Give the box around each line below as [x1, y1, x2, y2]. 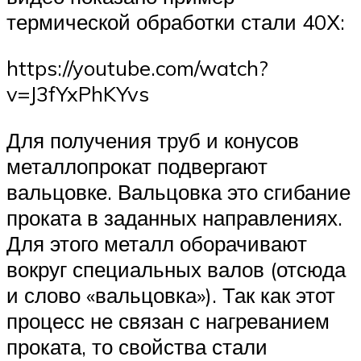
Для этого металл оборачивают [6, 230, 307, 256]
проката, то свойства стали [6, 333, 268, 359]
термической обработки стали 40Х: [6, 8, 345, 35]
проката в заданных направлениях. [6, 204, 342, 230]
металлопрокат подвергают [6, 152, 268, 179]
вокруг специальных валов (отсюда [6, 255, 346, 282]
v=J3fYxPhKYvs [6, 81, 149, 107]
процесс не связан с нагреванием [6, 307, 330, 334]
